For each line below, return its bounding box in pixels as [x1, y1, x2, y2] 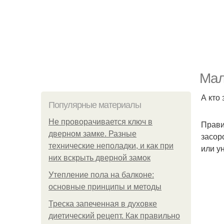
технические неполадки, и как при [48, 141, 173, 150]
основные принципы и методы [48, 182, 161, 191]
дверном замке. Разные [48, 129, 136, 138]
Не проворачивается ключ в [48, 117, 152, 126]
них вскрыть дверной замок [48, 153, 150, 162]
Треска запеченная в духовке [48, 199, 157, 208]
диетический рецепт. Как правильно [48, 211, 180, 220]
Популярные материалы [48, 100, 141, 110]
